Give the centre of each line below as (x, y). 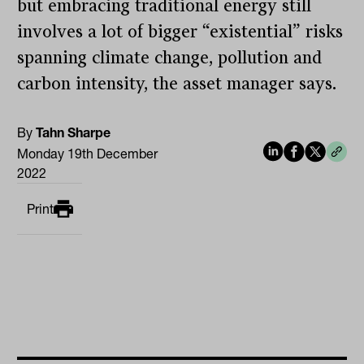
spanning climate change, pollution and (170, 58)
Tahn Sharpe (74, 133)
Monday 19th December (88, 154)
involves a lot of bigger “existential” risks (180, 32)
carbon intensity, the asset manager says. (177, 84)
